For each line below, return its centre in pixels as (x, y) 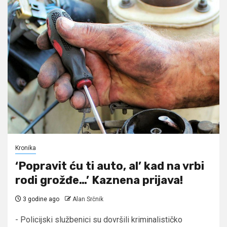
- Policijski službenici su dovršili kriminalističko (99, 219)
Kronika (26, 148)
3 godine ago (40, 199)
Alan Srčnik (88, 199)
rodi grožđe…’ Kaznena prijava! (99, 180)
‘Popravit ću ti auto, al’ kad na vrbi (110, 166)
